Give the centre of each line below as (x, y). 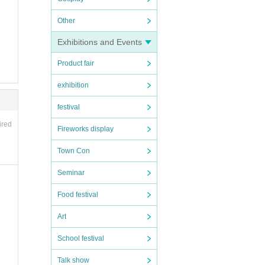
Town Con (74, 151)
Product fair (76, 63)
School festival (81, 238)
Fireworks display (85, 129)
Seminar (71, 173)
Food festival (78, 195)
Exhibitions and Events (100, 42)
